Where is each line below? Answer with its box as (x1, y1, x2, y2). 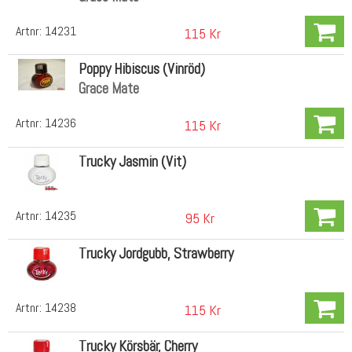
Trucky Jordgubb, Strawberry (78, 244, 233, 264)
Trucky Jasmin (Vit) (78, 151, 186, 171)
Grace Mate (78, 79, 139, 99)
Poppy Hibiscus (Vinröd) (78, 59, 205, 79)
